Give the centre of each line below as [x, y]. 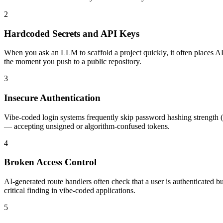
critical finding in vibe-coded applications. [70, 191]
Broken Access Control [50, 162]
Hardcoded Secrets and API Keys [72, 33]
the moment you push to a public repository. [73, 62]
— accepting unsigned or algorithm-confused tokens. [87, 126]
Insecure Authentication [52, 98]
